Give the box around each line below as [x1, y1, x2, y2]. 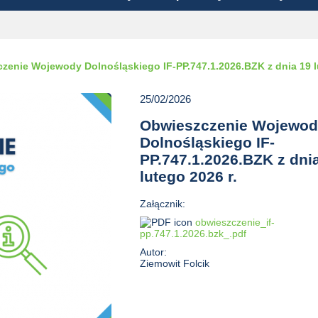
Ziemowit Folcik [140, 257, 210, 269]
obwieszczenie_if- [195, 216, 275, 228]
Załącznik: [140, 197, 189, 209]
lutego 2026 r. [140, 168, 238, 185]
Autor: [140, 246, 170, 258]
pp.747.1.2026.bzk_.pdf [140, 227, 247, 239]
